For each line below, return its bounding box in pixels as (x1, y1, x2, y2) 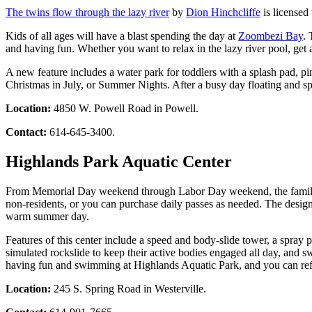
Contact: (6, 125, 47, 138)
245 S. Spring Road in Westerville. (51, 282, 206, 295)
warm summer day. (6, 210, 89, 222)
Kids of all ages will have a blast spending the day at (6, 29, 238, 42)
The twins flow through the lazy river (6, 6, 169, 18)
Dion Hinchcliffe (186, 6, 260, 18)
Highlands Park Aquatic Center (6, 152, 232, 171)
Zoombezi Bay (238, 29, 303, 42)
